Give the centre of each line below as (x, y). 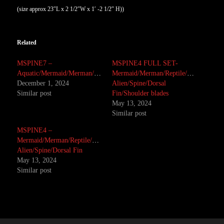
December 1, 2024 (43, 83)
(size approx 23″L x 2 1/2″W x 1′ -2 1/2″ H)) (71, 9)
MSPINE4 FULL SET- (145, 63)
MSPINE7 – (35, 63)
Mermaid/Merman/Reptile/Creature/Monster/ (80, 140)
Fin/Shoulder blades (140, 93)
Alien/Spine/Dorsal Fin (50, 150)
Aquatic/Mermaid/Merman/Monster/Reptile (98, 73)
